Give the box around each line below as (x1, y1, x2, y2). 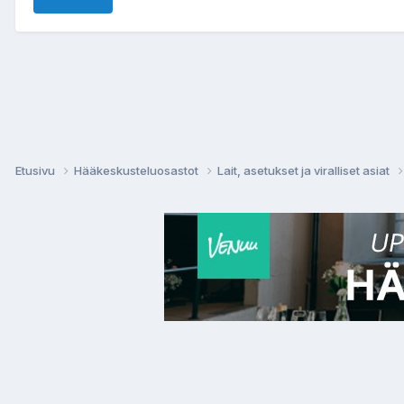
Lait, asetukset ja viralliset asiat (217, 162, 392, 178)
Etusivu (15, 162, 58, 178)
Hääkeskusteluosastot (74, 162, 201, 178)
